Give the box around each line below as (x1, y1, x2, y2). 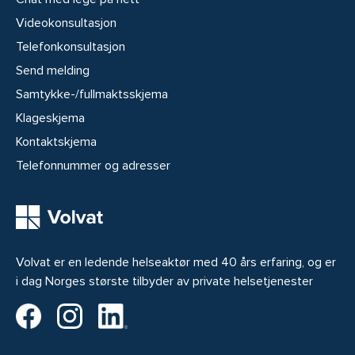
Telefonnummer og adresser (16, 157, 170, 174)
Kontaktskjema (16, 133, 97, 150)
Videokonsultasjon (16, 14, 116, 31)
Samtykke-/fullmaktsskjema (16, 86, 168, 102)
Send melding (16, 62, 90, 78)
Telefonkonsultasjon (16, 38, 125, 55)
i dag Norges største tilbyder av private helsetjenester (16, 273, 313, 289)
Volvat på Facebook (40, 303, 149, 320)
